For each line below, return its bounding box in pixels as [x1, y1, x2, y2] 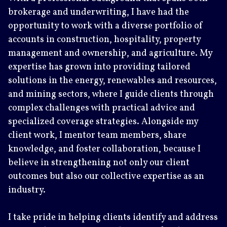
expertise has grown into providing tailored [8, 60, 191, 73]
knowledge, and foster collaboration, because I [8, 142, 201, 156]
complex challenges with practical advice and [8, 101, 195, 115]
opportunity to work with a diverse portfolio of [8, 19, 203, 32]
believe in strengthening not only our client [8, 156, 190, 169]
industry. [8, 183, 46, 197]
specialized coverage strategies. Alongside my [8, 115, 198, 128]
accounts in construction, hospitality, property [8, 33, 201, 46]
